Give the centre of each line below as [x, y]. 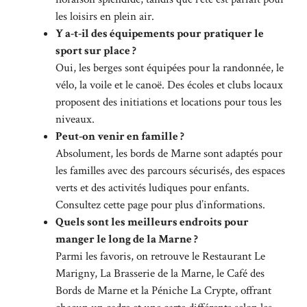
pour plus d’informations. [207, 205]
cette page [126, 205]
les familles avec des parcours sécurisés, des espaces [170, 170]
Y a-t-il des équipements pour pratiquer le [160, 33]
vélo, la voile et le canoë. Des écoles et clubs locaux [169, 85]
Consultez [79, 205]
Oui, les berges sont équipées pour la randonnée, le [170, 67]
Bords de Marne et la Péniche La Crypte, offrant [163, 290]
